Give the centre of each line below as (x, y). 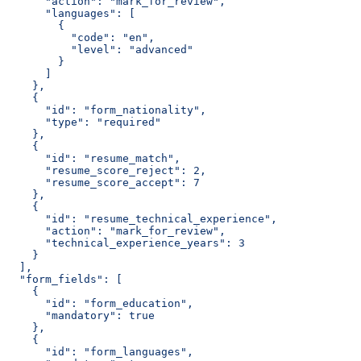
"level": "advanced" (100, 49)
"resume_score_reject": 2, (106, 170)
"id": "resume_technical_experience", (142, 218)
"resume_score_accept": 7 (103, 182)
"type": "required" (84, 122)
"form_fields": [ (64, 279)
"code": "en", (81, 37)
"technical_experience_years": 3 (126, 243)
